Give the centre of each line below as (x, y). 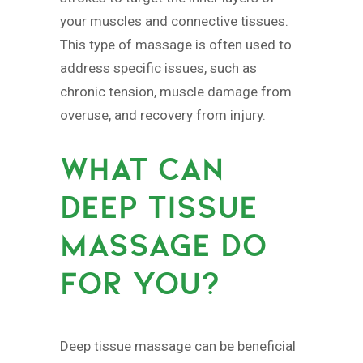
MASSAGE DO (163, 245)
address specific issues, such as (158, 68)
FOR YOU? (140, 283)
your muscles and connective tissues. (174, 21)
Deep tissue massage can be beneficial (178, 346)
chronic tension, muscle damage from (176, 92)
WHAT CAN (142, 169)
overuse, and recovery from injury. (163, 115)
